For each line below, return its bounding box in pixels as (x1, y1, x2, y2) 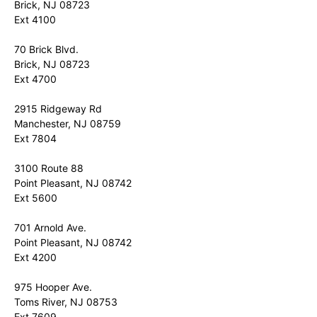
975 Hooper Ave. (14, 281, 92, 293)
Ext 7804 (14, 132, 57, 144)
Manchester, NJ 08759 (14, 117, 121, 129)
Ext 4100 (14, 13, 56, 25)
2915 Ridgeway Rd (14, 103, 102, 115)
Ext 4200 (14, 251, 57, 263)
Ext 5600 (14, 192, 57, 204)
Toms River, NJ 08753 (14, 296, 117, 308)
